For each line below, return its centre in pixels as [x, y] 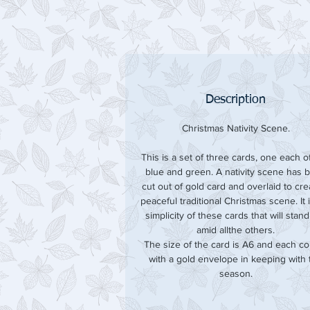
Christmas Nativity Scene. [236, 128]
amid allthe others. [236, 230]
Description [236, 100]
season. [236, 273]
